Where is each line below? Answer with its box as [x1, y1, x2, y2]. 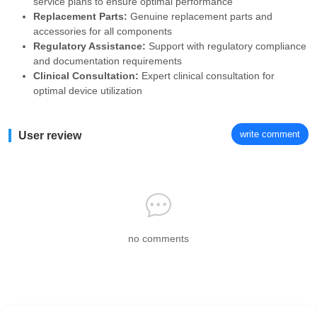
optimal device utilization [33, 85, 142, 96]
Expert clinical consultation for [139, 70, 275, 81]
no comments [128, 233, 189, 244]
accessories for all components [33, 25, 172, 37]
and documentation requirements [33, 55, 182, 67]
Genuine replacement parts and [127, 11, 272, 22]
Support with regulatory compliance [146, 40, 306, 52]
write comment [240, 128, 300, 139]
